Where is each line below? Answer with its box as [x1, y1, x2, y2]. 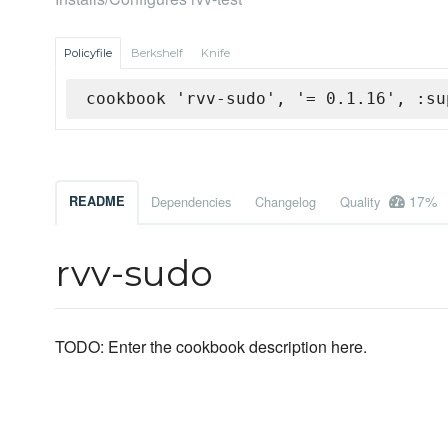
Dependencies [151, 192, 231, 212]
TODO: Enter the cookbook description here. [55, 335, 367, 359]
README [69, 192, 125, 211]
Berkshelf [131, 46, 183, 61]
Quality [340, 192, 384, 212]
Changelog [255, 192, 316, 212]
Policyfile [64, 46, 112, 61]
